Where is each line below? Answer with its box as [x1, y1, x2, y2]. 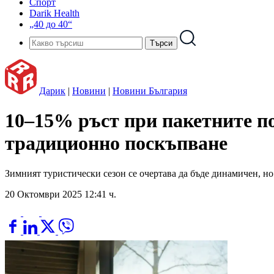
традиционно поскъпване [5, 132, 228, 155]
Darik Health [29, 8, 80, 18]
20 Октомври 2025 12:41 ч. [5, 188, 116, 199]
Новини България [113, 86, 187, 96]
